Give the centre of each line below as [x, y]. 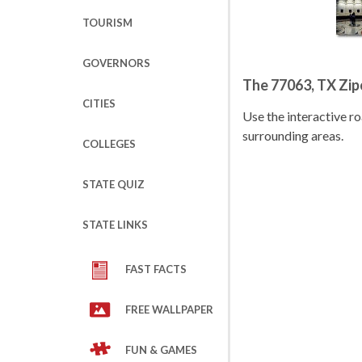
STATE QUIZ [114, 184]
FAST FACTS [156, 269]
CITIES [99, 103]
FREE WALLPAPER [169, 309]
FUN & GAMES [161, 350]
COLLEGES [109, 144]
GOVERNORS [116, 63]
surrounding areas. [293, 135]
